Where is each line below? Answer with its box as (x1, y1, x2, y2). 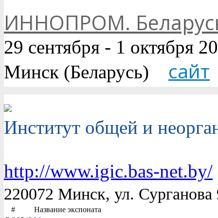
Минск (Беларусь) (4, 61, 168, 82)
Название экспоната (34, 205, 101, 214)
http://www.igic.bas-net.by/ (4, 160, 213, 182)
